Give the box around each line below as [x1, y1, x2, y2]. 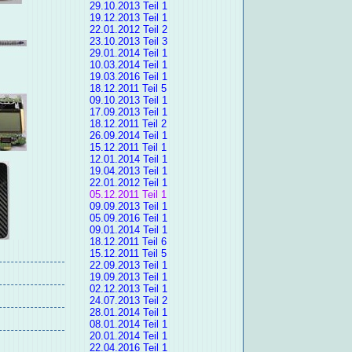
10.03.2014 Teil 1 [89, 59, 167, 71]
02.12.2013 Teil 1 [89, 283, 167, 295]
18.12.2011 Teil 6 [89, 236, 167, 248]
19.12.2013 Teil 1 [89, 12, 167, 24]
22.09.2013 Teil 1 [89, 259, 167, 272]
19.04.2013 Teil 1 [89, 165, 167, 178]
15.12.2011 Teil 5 [89, 247, 167, 260]
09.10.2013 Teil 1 [89, 94, 167, 107]
